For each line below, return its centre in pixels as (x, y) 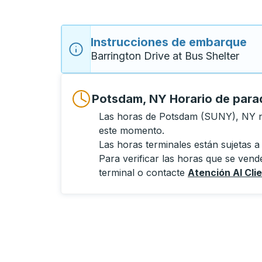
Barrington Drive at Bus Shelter (165, 56)
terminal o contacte (143, 173)
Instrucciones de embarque (169, 42)
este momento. (132, 130)
